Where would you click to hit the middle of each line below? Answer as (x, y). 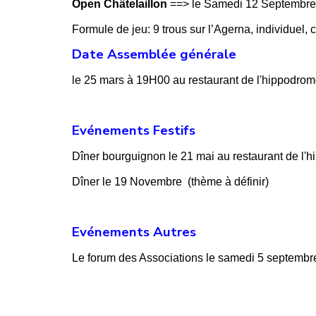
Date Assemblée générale (154, 54)
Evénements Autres (134, 232)
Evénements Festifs (134, 130)
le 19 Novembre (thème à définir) (184, 181)
